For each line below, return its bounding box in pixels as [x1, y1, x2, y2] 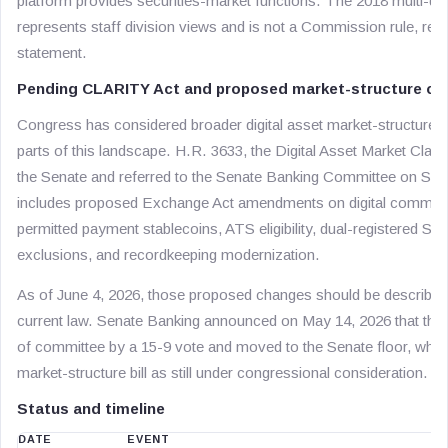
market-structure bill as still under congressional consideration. [17, 364, 428, 381]
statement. [17, 44, 87, 61]
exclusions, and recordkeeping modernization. [17, 246, 320, 263]
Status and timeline [17, 400, 165, 417]
